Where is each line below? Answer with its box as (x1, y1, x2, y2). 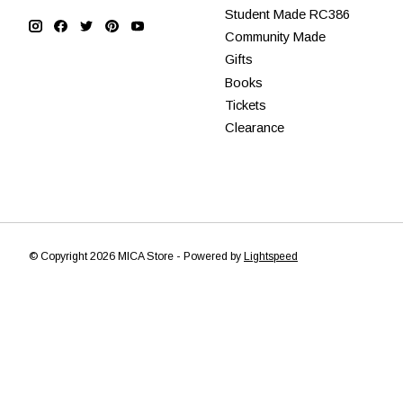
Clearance (224, 120, 284, 135)
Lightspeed (244, 249, 298, 263)
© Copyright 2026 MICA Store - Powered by (29, 249, 244, 263)
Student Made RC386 (224, 7, 350, 22)
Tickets (224, 97, 266, 112)
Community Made (224, 30, 326, 45)
